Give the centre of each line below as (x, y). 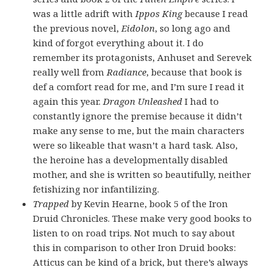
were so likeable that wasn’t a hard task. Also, (136, 145)
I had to (201, 101)
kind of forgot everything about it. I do (119, 42)
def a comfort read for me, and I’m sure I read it (139, 86)
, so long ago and (193, 28)
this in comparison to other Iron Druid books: (135, 247)
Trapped (52, 203)
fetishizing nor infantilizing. (96, 189)
